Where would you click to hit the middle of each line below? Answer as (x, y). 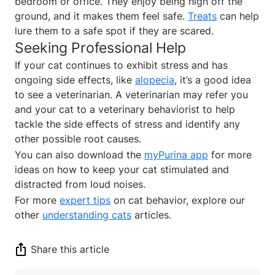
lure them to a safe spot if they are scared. (114, 30)
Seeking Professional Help (100, 47)
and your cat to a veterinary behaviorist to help (125, 109)
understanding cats (87, 215)
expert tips (85, 200)
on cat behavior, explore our (178, 200)
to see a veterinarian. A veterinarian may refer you (131, 94)
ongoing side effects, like (75, 79)
